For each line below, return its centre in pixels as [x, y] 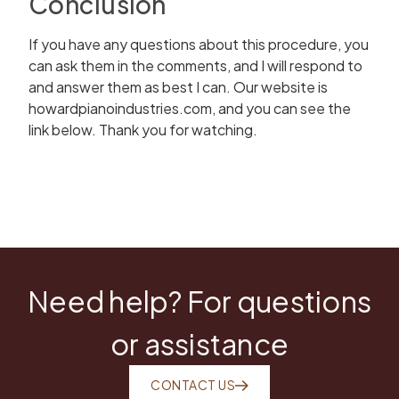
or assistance [199, 344]
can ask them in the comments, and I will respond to [195, 65]
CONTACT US [193, 385]
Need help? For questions [199, 301]
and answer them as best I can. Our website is [178, 87]
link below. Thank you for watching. [143, 130]
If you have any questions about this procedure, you [199, 44]
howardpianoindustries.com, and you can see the [190, 108]
